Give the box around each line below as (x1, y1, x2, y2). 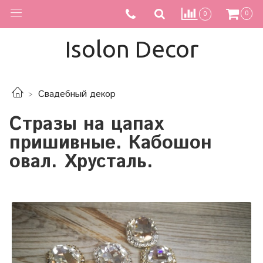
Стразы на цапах (9, 110, 164, 138)
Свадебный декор (38, 87, 116, 102)
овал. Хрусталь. (9, 148, 153, 176)
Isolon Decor (65, 36, 198, 62)
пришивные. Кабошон (9, 129, 212, 157)
